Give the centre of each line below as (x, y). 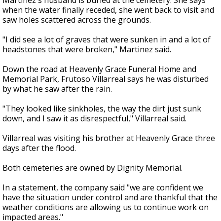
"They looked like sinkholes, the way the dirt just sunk (102, 109)
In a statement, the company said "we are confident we (103, 188)
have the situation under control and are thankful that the (110, 198)
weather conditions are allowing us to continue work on (106, 207)
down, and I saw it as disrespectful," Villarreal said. (94, 119)
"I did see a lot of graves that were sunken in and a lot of (107, 40)
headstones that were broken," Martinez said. (87, 50)
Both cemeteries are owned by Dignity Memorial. (92, 168)
